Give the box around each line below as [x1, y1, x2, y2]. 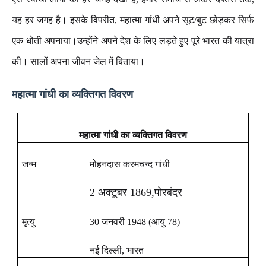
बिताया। [116, 56, 145, 66]
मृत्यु [22, 217, 36, 227]
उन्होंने [77, 36, 101, 46]
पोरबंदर [154, 186, 183, 198]
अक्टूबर [98, 186, 128, 198]
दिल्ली [102, 245, 122, 255]
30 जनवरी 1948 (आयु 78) [90, 217, 180, 227]
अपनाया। [44, 36, 77, 46]
